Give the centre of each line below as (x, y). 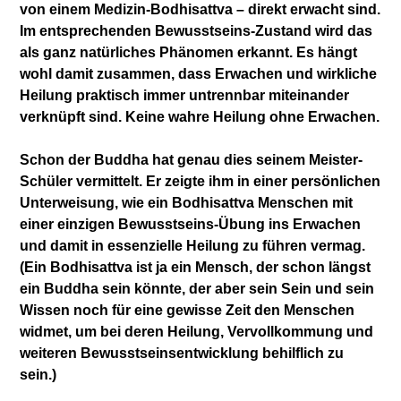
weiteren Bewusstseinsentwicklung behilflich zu (182, 353)
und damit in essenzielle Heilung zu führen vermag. (193, 245)
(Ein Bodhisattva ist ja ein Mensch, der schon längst (196, 267)
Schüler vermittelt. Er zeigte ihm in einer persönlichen (200, 181)
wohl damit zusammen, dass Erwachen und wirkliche (199, 73)
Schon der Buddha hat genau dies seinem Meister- (192, 159)
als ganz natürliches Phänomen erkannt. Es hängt (189, 52)
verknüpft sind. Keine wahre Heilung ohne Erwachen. (200, 116)
